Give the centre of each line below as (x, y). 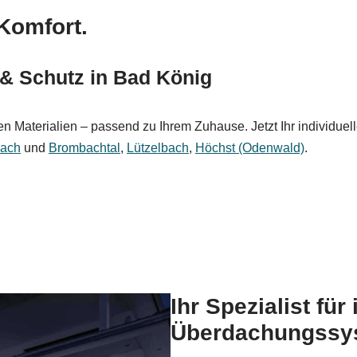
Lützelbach (158, 148)
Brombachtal (84, 148)
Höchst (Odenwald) (250, 148)
